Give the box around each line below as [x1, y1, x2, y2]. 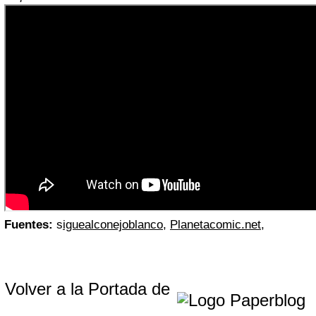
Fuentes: [4, 217, 53, 231]
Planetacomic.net [170, 217, 261, 231]
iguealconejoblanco [63, 217, 163, 231]
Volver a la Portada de [5, 279, 175, 298]
